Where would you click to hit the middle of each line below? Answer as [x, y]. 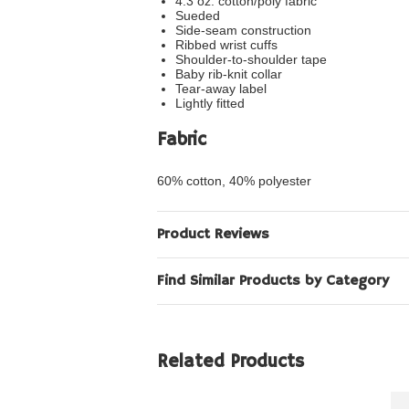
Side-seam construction [243, 30]
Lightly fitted [210, 103]
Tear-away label [221, 89]
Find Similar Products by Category [273, 281]
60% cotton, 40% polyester [234, 181]
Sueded [198, 16]
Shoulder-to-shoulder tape [251, 59]
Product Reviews [213, 235]
